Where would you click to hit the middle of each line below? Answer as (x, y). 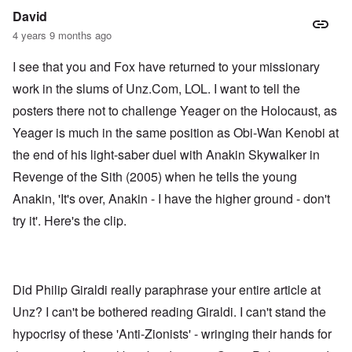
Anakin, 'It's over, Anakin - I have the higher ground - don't (171, 199)
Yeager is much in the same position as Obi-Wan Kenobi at (176, 133)
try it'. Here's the (58, 221)
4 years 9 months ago (62, 35)
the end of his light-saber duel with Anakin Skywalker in (166, 155)
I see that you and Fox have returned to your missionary (166, 67)
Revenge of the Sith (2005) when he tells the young (155, 177)
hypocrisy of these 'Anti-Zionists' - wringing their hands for (172, 334)
